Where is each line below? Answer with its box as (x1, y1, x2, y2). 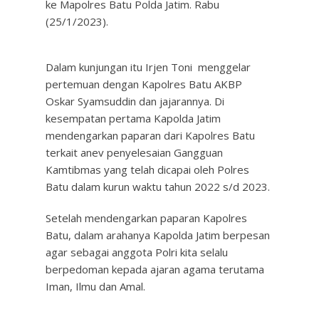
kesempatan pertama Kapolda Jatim (46, 111, 221, 125)
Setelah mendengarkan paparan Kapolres (46, 211, 247, 225)
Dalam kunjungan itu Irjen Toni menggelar (46, 60, 251, 74)
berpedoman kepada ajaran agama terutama (46, 262, 264, 276)
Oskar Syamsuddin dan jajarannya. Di (46, 94, 224, 108)
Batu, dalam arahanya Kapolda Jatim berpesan (46, 228, 270, 242)
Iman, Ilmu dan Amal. (46, 279, 145, 293)
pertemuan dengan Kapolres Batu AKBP (46, 77, 242, 91)
